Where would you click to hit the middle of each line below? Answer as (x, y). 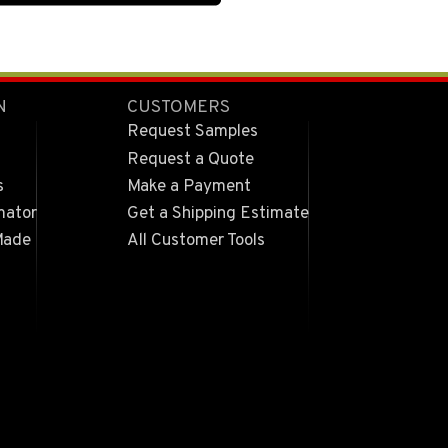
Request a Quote (190, 159)
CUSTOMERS (178, 107)
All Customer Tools (195, 241)
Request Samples (192, 132)
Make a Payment (188, 186)
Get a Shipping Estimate (217, 214)
